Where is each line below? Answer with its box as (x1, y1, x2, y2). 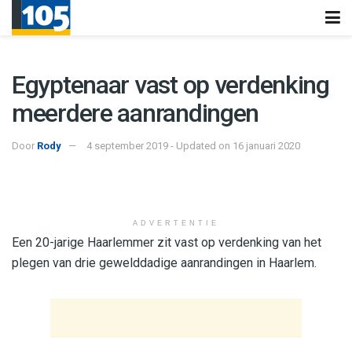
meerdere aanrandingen (12, 98, 259, 128)
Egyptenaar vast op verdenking (12, 70, 329, 100)
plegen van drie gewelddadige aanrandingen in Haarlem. (12, 255, 317, 270)
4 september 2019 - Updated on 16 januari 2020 (86, 139, 300, 152)
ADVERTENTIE (133, 218, 219, 227)
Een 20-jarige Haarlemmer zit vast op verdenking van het (12, 234, 321, 250)
